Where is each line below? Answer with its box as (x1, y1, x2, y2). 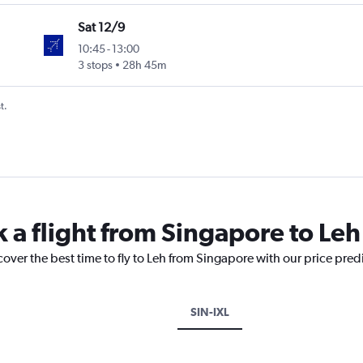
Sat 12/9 (78, 19, 126, 36)
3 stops (78, 58, 113, 72)
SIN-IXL (190, 305, 229, 319)
